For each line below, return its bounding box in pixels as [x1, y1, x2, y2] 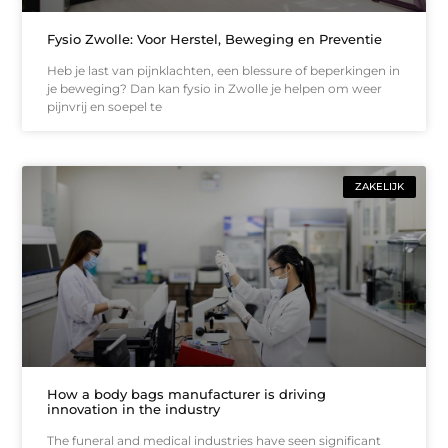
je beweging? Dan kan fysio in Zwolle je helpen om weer [47, 80, 383, 96]
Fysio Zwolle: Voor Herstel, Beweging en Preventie [47, 30, 383, 47]
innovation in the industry [47, 401, 221, 418]
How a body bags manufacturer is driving [47, 386, 327, 403]
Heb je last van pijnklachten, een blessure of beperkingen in [47, 62, 401, 78]
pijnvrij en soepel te [47, 98, 163, 114]
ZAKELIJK [354, 179, 404, 193]
